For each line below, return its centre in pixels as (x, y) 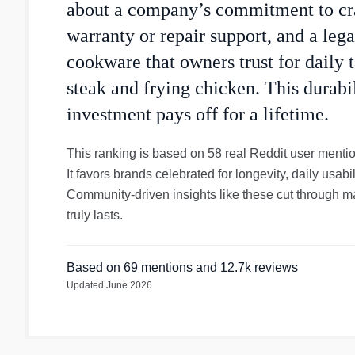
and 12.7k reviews (245, 267)
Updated (86, 285)
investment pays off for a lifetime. (198, 114)
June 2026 (129, 285)
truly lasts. (95, 215)
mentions (165, 267)
